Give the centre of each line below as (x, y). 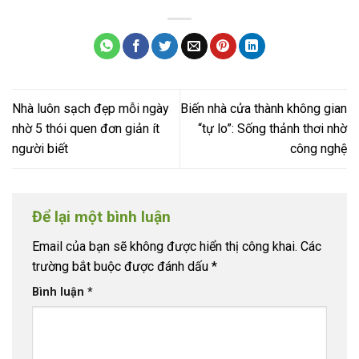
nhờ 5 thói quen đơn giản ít (86, 129)
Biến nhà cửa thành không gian (264, 109)
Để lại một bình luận (101, 216)
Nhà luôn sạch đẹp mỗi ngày (91, 109)
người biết (40, 149)
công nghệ (319, 149)
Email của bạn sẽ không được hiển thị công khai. (165, 247)
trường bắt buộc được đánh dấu (122, 267)
